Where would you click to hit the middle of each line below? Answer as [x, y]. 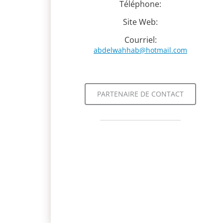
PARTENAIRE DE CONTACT [140, 94]
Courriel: [140, 40]
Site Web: [140, 22]
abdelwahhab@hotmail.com [140, 50]
